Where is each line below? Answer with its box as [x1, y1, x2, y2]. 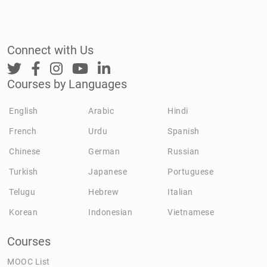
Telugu [9, 187, 35, 197]
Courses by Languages [7, 76, 127, 91]
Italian [167, 187, 193, 197]
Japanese [88, 166, 128, 176]
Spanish [167, 126, 200, 136]
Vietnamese [167, 207, 215, 217]
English [9, 105, 38, 116]
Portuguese [167, 166, 214, 176]
